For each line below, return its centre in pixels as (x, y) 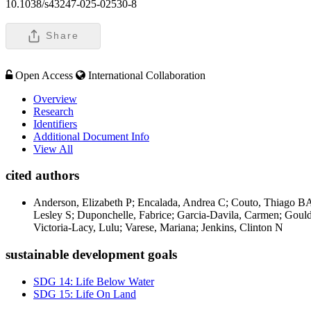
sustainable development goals (91, 254)
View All (53, 149)
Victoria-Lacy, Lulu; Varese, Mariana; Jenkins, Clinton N (158, 228)
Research (53, 111)
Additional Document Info (91, 136)
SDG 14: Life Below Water (94, 281)
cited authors (42, 176)
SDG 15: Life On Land (85, 294)
